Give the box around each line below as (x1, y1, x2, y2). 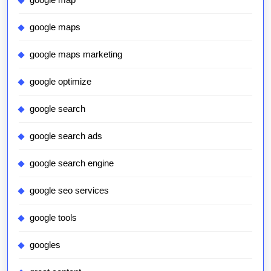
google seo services (30, 185, 109, 195)
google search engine (30, 158, 114, 168)
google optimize (30, 76, 91, 87)
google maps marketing (30, 49, 122, 59)
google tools (30, 212, 77, 223)
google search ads (30, 131, 102, 141)
